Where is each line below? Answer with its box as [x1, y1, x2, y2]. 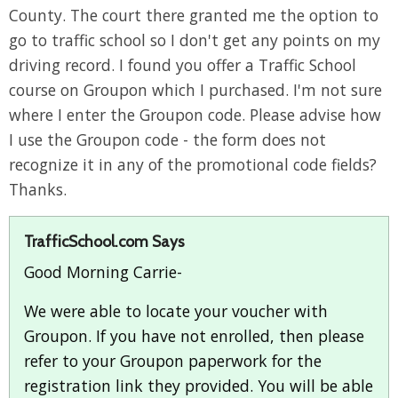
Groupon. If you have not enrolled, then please [24, 324, 364, 346]
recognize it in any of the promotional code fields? [9, 153, 377, 175]
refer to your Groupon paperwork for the [24, 349, 322, 371]
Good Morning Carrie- [24, 260, 182, 283]
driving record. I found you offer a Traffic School [9, 53, 356, 76]
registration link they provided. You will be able [24, 374, 373, 396]
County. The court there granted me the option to [9, 4, 378, 26]
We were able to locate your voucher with [24, 299, 328, 322]
